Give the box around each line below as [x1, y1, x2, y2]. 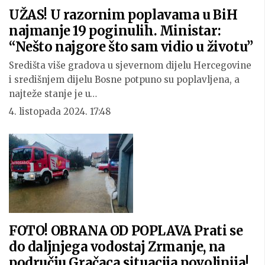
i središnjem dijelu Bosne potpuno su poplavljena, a [9, 74, 240, 86]
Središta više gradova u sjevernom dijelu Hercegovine [9, 60, 251, 72]
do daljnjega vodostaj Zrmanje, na [9, 238, 225, 256]
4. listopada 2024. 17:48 [9, 106, 111, 118]
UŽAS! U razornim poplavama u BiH [9, 7, 238, 24]
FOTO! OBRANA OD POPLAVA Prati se [9, 222, 243, 240]
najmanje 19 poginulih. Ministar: [9, 22, 221, 40]
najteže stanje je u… [9, 88, 97, 100]
